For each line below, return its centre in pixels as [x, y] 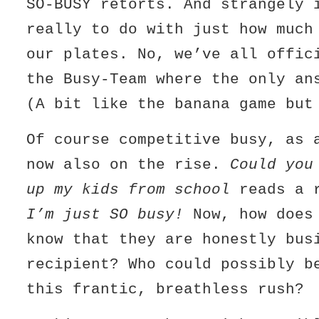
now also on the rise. [129, 165]
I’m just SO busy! [105, 215]
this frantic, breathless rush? [166, 290]
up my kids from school [129, 190]
